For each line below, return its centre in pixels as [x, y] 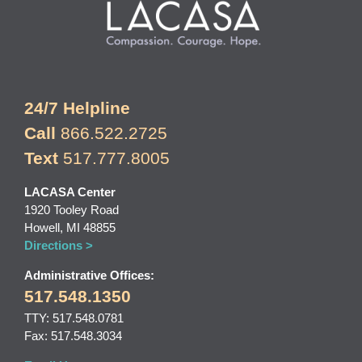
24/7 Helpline [77, 108]
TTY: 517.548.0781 [74, 318]
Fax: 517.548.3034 [73, 336]
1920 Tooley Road [72, 210]
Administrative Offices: [89, 275]
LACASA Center [70, 192]
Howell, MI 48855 [70, 227]
